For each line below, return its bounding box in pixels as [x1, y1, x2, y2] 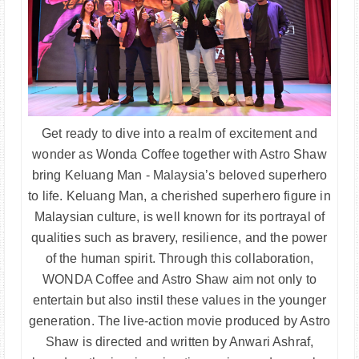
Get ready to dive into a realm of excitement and [42, 127, 317, 141]
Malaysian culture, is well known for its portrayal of [34, 210, 325, 224]
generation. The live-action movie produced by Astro [28, 314, 331, 329]
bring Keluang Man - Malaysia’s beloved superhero [31, 168, 328, 183]
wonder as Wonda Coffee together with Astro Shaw [32, 147, 327, 162]
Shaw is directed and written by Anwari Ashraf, [45, 335, 314, 349]
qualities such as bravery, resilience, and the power [31, 231, 328, 245]
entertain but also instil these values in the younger [32, 293, 327, 308]
